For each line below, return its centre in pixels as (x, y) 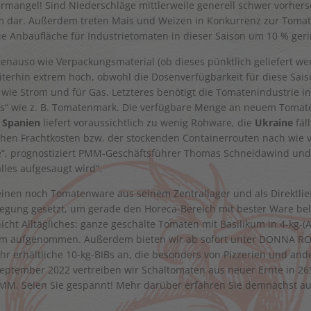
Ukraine (274, 122)
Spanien (22, 122)
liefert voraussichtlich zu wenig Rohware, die (148, 122)
